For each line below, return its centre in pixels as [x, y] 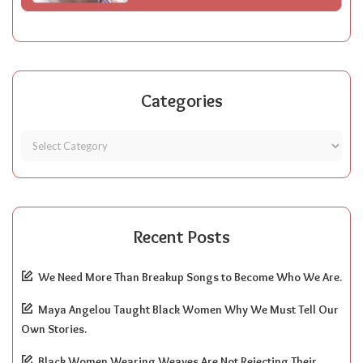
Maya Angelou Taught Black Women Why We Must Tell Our [188, 309]
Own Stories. [54, 329]
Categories [181, 100]
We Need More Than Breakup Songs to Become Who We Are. [190, 277]
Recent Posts [181, 237]
